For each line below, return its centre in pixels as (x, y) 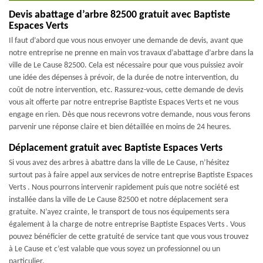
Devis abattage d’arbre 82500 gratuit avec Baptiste (119, 15)
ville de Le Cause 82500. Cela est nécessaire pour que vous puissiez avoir (126, 65)
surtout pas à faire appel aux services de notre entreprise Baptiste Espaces (131, 175)
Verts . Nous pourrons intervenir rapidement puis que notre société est (124, 188)
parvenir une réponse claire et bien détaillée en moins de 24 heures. (120, 127)
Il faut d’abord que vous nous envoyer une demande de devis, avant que (126, 41)
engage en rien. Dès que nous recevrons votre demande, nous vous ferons (129, 115)
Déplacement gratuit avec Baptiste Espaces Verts (116, 148)
